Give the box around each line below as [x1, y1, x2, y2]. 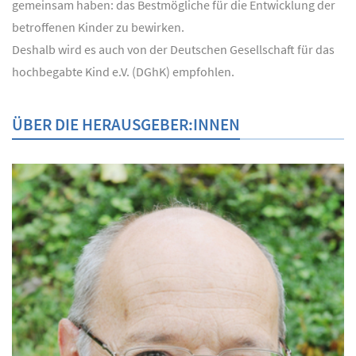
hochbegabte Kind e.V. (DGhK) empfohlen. [12, 63, 234, 79]
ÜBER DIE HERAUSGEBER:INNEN [12, 113, 240, 135]
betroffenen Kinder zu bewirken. [12, 18, 184, 35]
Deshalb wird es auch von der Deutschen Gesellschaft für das [12, 41, 335, 57]
